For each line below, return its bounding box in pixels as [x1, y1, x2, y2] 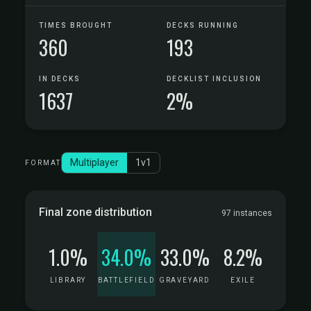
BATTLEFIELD [97, 276, 155, 284]
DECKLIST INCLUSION [167, 75, 262, 83]
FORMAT [25, 159, 61, 167]
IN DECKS [39, 75, 81, 83]
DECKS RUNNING [167, 22, 239, 29]
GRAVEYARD [158, 276, 211, 284]
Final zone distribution [39, 205, 152, 219]
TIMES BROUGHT [39, 22, 112, 29]
